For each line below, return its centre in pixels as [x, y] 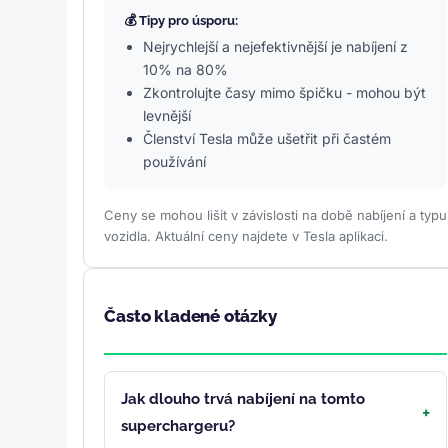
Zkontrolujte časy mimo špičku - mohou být [285, 93]
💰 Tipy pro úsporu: [181, 21]
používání [175, 162]
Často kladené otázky [190, 316]
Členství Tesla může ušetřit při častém [267, 139]
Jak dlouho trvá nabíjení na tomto [243, 398]
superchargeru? [178, 425]
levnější [167, 116]
